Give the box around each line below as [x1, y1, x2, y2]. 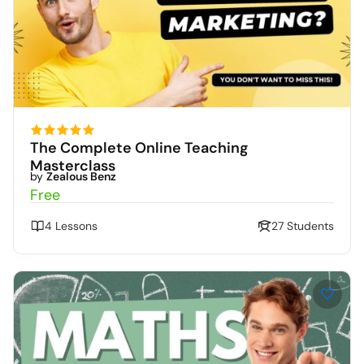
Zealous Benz [46, 168, 116, 184]
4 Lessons [45, 218, 97, 233]
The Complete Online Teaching [30, 137, 249, 158]
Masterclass [30, 155, 115, 175]
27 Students [271, 218, 334, 233]
